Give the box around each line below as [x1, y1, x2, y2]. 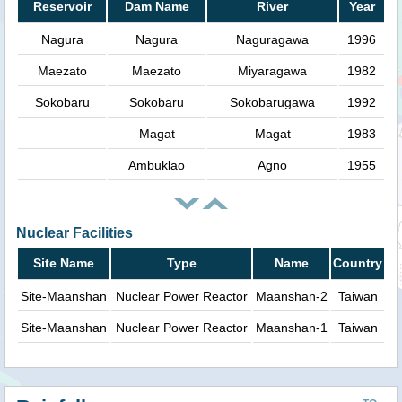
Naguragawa [236, 32, 309, 48]
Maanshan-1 [255, 320, 328, 336]
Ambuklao [128, 158, 185, 173]
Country [333, 256, 382, 271]
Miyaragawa [238, 64, 307, 79]
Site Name [33, 256, 94, 271]
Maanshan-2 [255, 289, 328, 304]
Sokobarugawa [230, 95, 315, 110]
